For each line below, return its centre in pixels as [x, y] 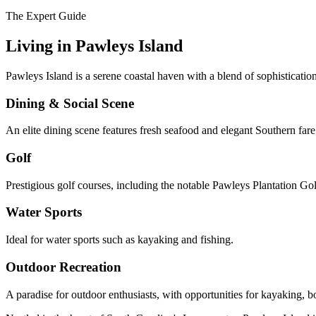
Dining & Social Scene [70, 103]
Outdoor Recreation [63, 267]
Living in [41, 45]
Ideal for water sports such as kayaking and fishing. [120, 240]
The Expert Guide [46, 16]
